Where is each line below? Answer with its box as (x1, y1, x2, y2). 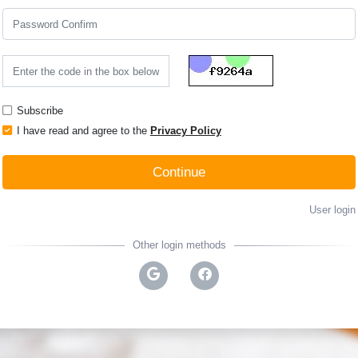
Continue (153, 165, 205, 181)
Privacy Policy (149, 125, 221, 137)
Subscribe (16, 105, 63, 117)
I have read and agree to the (13, 125, 150, 137)
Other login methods (132, 239, 226, 252)
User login (309, 204, 356, 217)
